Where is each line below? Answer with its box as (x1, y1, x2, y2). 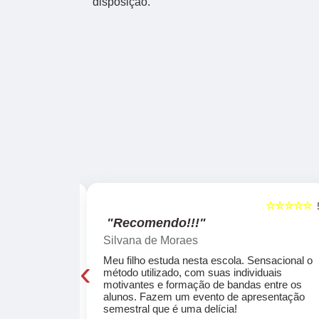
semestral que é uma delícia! (103, 303, 238, 315)
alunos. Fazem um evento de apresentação (103, 291, 305, 303)
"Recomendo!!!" (107, 216, 206, 231)
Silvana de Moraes (103, 234, 199, 247)
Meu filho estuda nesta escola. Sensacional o (103, 254, 313, 267)
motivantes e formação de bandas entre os (103, 278, 303, 291)
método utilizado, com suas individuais (103, 266, 283, 279)
